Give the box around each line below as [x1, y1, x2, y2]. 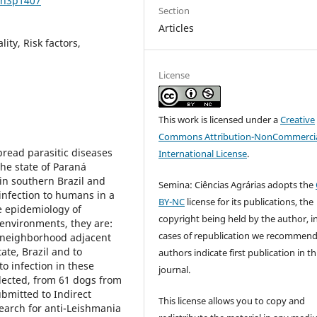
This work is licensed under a [158, 113, 281, 126]
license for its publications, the [185, 195, 314, 208]
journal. [158, 263, 191, 276]
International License [158, 146, 248, 160]
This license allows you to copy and [158, 294, 306, 307]
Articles [158, 21, 195, 35]
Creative [280, 113, 316, 126]
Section [158, 4, 190, 17]
